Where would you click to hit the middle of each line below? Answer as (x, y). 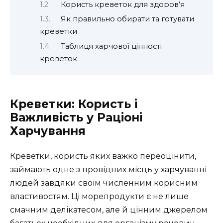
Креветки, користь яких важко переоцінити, (103, 156)
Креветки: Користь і (74, 104)
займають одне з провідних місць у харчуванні (108, 170)
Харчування (48, 131)
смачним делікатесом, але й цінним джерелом (109, 210)
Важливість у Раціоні (76, 118)
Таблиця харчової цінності (111, 46)
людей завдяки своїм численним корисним (104, 183)
